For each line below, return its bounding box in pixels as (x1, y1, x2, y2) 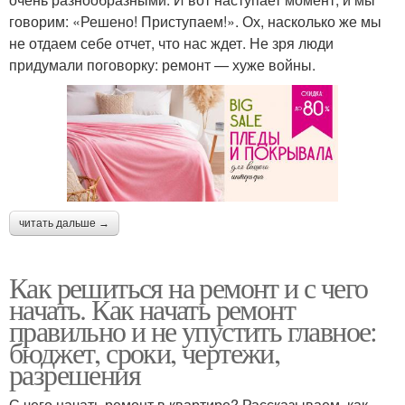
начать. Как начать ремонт (9, 288, 295, 328)
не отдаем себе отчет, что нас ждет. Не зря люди (9, 32, 334, 53)
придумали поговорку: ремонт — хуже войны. (9, 53, 316, 75)
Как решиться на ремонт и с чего (9, 267, 368, 306)
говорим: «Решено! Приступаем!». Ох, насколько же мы (9, 10, 381, 32)
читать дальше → (19, 216, 109, 230)
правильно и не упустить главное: (9, 310, 377, 350)
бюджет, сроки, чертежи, (9, 332, 280, 372)
